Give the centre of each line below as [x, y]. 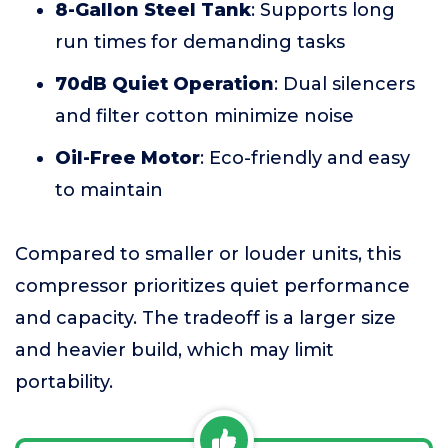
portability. [64, 382]
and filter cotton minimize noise [204, 116]
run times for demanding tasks [200, 42]
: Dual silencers [344, 84]
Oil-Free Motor [127, 158]
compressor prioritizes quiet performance [212, 286]
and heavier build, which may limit [174, 350]
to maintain [109, 190]
